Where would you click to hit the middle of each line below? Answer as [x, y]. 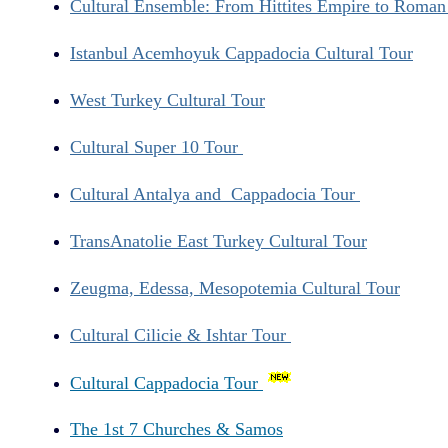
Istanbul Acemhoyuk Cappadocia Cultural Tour [241, 53]
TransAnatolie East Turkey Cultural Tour [218, 240]
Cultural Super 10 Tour [156, 146]
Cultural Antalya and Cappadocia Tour [215, 193]
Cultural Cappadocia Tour [166, 382]
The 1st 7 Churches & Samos [176, 429]
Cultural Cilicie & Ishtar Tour [180, 334]
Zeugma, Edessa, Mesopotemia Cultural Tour [235, 287]
